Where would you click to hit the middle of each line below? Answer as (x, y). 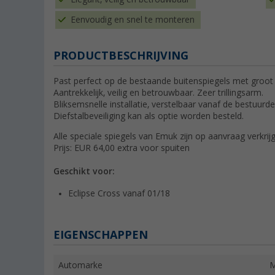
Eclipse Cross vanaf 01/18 (119, 194)
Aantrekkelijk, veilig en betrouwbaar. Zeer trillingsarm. (158, 93)
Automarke (80, 265)
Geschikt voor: (84, 172)
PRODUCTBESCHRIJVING (121, 56)
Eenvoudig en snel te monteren (133, 20)
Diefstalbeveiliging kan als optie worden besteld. (149, 116)
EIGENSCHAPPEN (101, 235)
